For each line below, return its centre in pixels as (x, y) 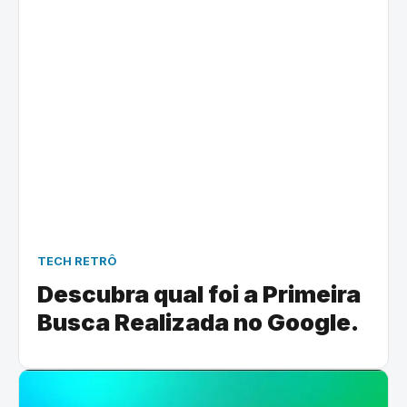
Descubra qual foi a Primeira (199, 294)
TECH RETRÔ (77, 261)
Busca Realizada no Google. (198, 322)
